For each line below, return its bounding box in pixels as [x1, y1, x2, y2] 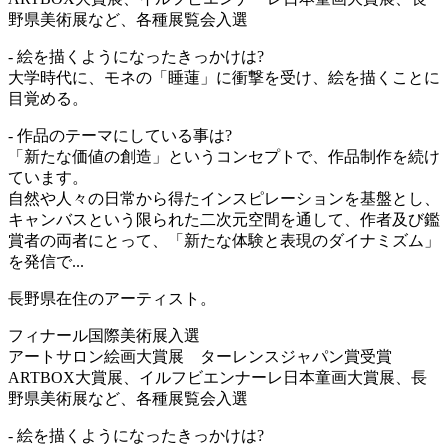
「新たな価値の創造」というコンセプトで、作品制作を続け [8, 147, 440, 165]
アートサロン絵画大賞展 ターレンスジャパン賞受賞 [8, 347, 392, 365]
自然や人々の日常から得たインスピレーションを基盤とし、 [8, 189, 440, 207]
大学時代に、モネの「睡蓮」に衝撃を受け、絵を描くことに [8, 68, 440, 86]
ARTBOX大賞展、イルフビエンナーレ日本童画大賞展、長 [8, 368, 427, 386]
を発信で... [8, 252, 84, 270]
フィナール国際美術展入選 [8, 326, 200, 344]
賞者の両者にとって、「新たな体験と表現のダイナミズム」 [8, 231, 440, 249]
